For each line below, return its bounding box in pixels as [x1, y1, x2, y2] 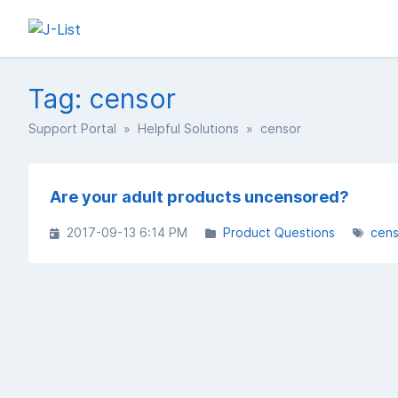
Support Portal [28, 121, 116, 136]
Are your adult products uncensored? [50, 187, 349, 206]
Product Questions [223, 225, 335, 240]
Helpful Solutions [138, 121, 239, 136]
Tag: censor [28, 83, 176, 115]
